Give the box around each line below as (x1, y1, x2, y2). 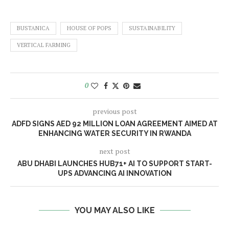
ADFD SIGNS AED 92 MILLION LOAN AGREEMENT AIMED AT (11, 120, 218, 128)
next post (99, 146, 130, 156)
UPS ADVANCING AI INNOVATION (57, 169, 172, 177)
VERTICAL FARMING (17, 41, 71, 49)
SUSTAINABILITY (129, 25, 175, 32)
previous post (92, 106, 137, 116)
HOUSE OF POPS (67, 25, 111, 32)
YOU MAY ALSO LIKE (74, 205, 155, 215)
